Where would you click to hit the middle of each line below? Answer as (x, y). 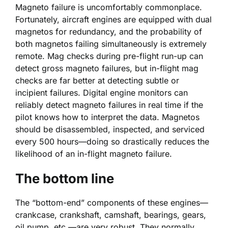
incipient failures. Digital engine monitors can (102, 92)
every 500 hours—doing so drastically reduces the (112, 141)
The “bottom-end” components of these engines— (112, 203)
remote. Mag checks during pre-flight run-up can (109, 56)
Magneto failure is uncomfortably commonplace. (109, 7)
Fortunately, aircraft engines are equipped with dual (113, 19)
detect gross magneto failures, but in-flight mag (107, 68)
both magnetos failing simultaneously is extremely (111, 44)
